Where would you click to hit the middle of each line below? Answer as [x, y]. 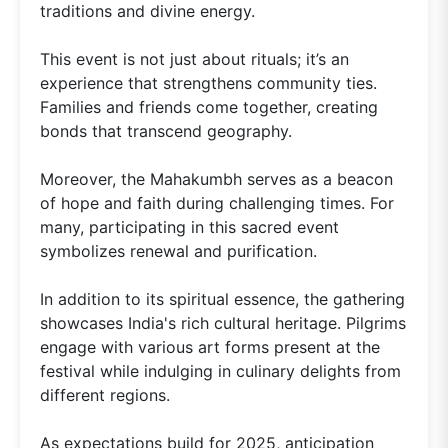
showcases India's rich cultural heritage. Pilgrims [223, 323]
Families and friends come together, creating [209, 107]
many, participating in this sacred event [189, 227]
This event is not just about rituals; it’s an [194, 59]
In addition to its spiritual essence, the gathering [222, 299]
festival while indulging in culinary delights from [220, 371]
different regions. [105, 395]
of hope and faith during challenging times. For [217, 203]
